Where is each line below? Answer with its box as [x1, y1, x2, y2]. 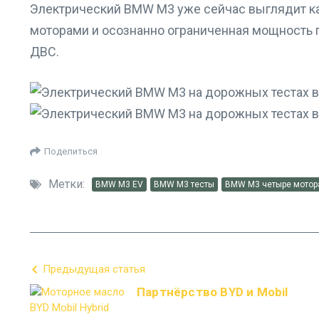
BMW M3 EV [95, 179, 143, 189]
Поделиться [44, 145, 98, 157]
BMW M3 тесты [154, 179, 214, 189]
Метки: [48, 177, 85, 191]
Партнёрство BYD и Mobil [137, 285, 288, 299]
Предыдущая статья [43, 263, 145, 276]
